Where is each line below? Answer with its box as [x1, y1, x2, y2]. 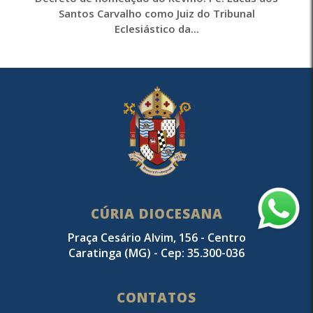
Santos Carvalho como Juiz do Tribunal [58, 6, 255, 20]
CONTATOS [117, 288, 196, 307]
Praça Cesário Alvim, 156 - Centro [67, 229, 246, 245]
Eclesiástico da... [114, 21, 199, 36]
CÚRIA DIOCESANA [90, 204, 223, 223]
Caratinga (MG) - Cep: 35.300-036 [68, 245, 245, 261]
